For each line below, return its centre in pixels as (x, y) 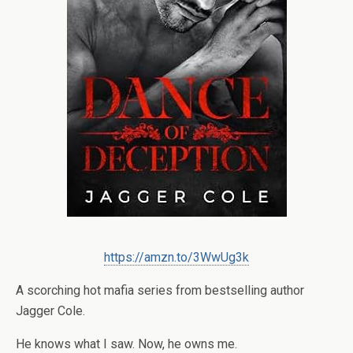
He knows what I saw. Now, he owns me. (126, 344)
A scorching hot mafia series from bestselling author (160, 290)
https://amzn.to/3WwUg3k (176, 257)
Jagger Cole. (50, 311)
